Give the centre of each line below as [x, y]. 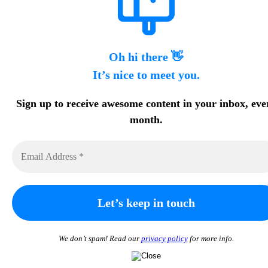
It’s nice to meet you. [146, 74]
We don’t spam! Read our [100, 238]
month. [146, 119]
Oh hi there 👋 [146, 57]
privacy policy [164, 238]
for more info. [211, 238]
